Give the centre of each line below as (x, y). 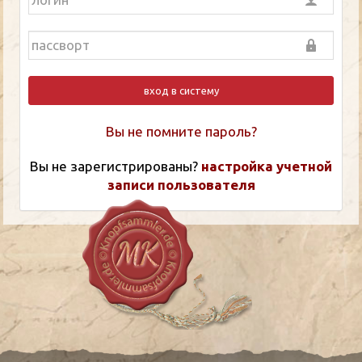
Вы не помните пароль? (181, 131)
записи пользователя (181, 184)
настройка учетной (267, 166)
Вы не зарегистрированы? (116, 166)
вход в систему (181, 90)
